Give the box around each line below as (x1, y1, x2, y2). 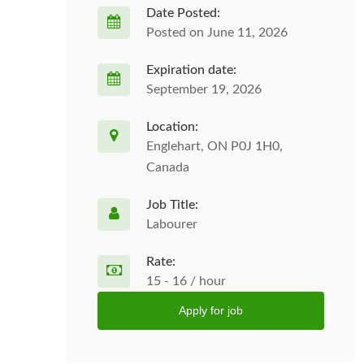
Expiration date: (146, 63, 236, 76)
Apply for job (179, 304, 243, 317)
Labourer (146, 218, 197, 231)
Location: (146, 120, 198, 133)
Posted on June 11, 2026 (146, 26, 288, 39)
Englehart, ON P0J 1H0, (146, 140, 283, 153)
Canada (146, 161, 189, 174)
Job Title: (146, 198, 198, 211)
